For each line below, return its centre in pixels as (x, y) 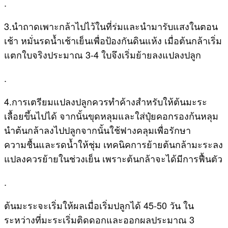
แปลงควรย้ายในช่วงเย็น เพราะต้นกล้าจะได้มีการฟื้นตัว (113, 158)
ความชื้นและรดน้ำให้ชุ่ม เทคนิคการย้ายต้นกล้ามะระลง (113, 144)
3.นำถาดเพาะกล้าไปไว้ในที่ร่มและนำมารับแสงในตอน (111, 26)
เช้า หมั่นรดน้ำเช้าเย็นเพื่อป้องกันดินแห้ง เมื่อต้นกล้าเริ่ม (113, 40)
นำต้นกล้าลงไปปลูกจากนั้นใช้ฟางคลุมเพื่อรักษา (97, 130)
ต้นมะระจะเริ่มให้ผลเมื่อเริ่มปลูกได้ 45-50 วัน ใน (99, 205)
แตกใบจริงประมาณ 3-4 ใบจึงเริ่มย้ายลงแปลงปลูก (103, 54)
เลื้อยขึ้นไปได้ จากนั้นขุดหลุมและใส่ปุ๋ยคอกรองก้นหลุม (111, 115)
